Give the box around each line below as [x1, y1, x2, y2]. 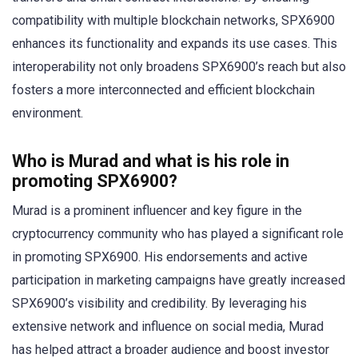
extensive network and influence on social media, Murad [12, 319, 324, 335]
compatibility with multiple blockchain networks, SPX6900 [12, 13, 335, 29]
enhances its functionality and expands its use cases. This [12, 36, 337, 52]
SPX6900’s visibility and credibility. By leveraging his [12, 296, 307, 312]
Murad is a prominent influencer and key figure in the [12, 203, 302, 219]
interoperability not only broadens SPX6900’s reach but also [12, 59, 346, 75]
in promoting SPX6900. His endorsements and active [12, 249, 308, 265]
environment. [12, 105, 83, 121]
